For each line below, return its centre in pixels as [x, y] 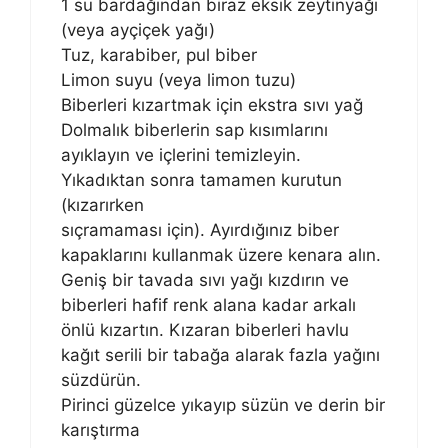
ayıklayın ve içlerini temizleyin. [181, 155]
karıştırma [100, 430]
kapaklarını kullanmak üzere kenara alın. [221, 255]
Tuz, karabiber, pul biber [159, 55]
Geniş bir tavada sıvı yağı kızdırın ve [205, 280]
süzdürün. [101, 380]
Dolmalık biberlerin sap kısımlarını [194, 130]
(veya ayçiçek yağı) [138, 30]
